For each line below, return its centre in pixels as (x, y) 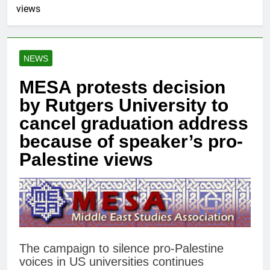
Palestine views (86, 160)
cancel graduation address (134, 124)
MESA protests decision (122, 87)
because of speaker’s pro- (131, 142)
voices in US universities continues (111, 262)
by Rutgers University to (124, 105)
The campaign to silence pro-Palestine (121, 249)
